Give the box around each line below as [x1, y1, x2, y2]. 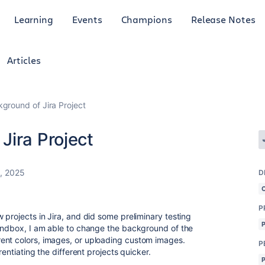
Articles [7, 54, 41, 66]
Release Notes [190, 12, 256, 25]
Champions [121, 12, 172, 25]
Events [72, 12, 102, 25]
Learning [14, 12, 54, 25]
